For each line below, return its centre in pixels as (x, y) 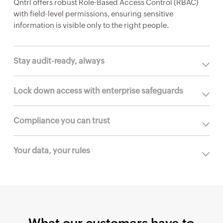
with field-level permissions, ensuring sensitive (93, 14)
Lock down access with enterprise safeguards (98, 91)
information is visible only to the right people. (91, 25)
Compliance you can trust (61, 121)
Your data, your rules (52, 151)
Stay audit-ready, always (59, 61)
